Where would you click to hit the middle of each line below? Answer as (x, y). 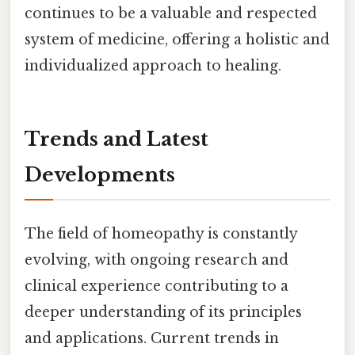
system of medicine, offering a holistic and (177, 40)
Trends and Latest (116, 139)
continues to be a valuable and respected (171, 14)
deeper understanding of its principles (163, 313)
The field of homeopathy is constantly (161, 234)
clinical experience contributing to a (157, 286)
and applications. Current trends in (152, 339)
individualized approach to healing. (153, 66)
